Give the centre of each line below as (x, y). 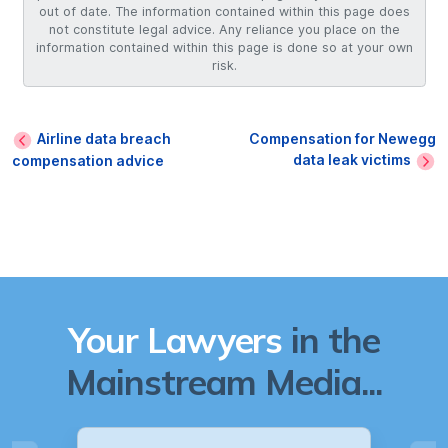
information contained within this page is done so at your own (224, 48)
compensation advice (88, 160)
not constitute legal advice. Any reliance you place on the (224, 30)
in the (331, 339)
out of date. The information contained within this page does (224, 12)
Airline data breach (104, 138)
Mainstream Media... (224, 381)
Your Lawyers (175, 339)
